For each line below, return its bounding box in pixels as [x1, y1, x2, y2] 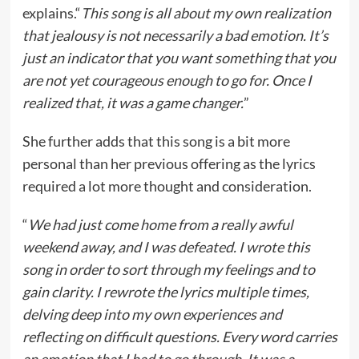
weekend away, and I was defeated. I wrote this [22, 238, 310, 256]
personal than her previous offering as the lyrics [22, 155, 316, 172]
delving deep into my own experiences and [22, 305, 282, 323]
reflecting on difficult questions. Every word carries [22, 328, 337, 345]
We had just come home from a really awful [27, 216, 293, 233]
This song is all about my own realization [80, 4, 331, 22]
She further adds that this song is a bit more [22, 132, 290, 150]
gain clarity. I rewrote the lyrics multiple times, [22, 283, 309, 301]
